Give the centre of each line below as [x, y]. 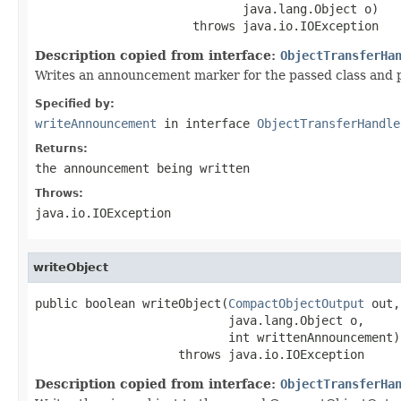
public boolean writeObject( [132, 303]
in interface [207, 123]
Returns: [61, 148]
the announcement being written [142, 168]
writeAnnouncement [96, 123]
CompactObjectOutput [296, 303]
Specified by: [75, 103]
